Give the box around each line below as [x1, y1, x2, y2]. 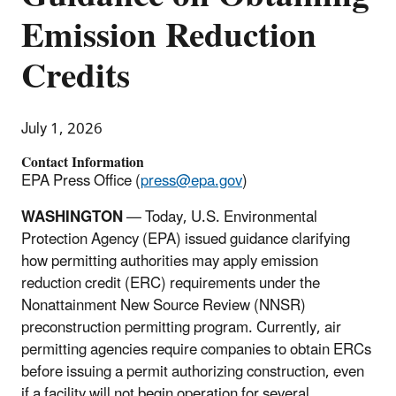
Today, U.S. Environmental [141, 201, 317, 233]
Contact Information [21, 147, 144, 178]
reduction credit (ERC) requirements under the [21, 267, 320, 300]
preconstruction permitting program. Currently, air [21, 311, 341, 344]
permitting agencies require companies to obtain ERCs [21, 333, 371, 366]
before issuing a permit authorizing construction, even [21, 355, 364, 388]
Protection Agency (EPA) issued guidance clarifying [21, 223, 350, 255]
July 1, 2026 [21, 112, 103, 145]
